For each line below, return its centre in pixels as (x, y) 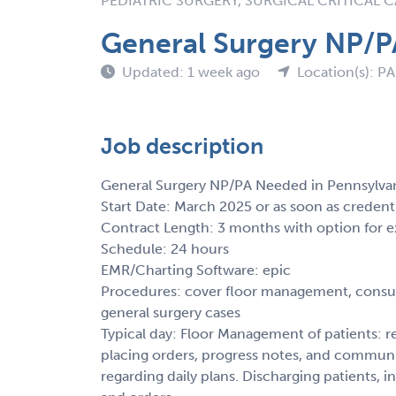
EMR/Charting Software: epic (196, 270)
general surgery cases (171, 312)
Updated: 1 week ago (193, 72)
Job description (182, 146)
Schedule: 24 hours (165, 248)
